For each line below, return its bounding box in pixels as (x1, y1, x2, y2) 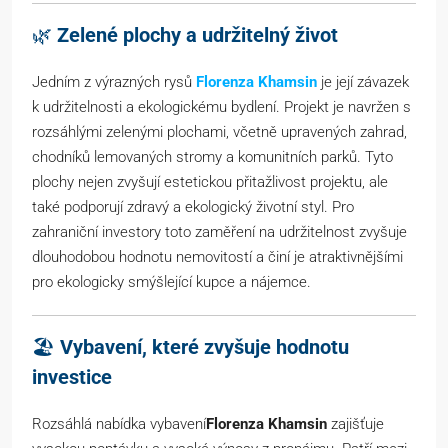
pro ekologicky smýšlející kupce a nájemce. (32, 273, 311, 292)
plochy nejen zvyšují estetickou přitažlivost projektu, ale (32, 173, 388, 192)
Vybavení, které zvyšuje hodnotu (60, 335, 349, 360)
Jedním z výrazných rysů (32, 73, 196, 92)
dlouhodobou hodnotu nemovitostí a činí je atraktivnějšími (32, 248, 403, 267)
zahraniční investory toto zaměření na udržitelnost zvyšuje (32, 223, 407, 242)
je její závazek (317, 73, 409, 92)
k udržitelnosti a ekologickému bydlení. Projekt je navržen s (32, 98, 411, 117)
